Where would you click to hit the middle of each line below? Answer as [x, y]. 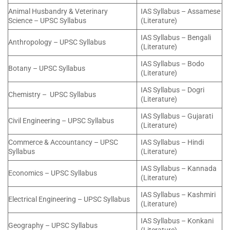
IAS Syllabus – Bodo [173, 64]
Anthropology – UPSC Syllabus [57, 42]
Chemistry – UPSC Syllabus [52, 94]
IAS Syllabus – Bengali [176, 37]
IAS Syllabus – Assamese [181, 11]
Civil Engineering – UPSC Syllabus [61, 121]
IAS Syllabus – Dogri [173, 90]
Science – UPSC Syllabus [47, 21]
